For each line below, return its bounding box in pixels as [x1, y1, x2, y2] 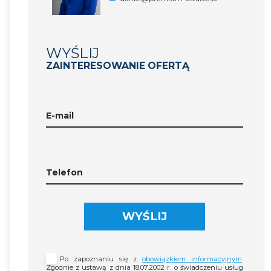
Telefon [46, 166, 83, 178]
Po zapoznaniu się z [60, 254, 143, 263]
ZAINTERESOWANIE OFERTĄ [46, 59, 189, 71]
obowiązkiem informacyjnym [142, 254, 243, 263]
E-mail [46, 109, 74, 121]
